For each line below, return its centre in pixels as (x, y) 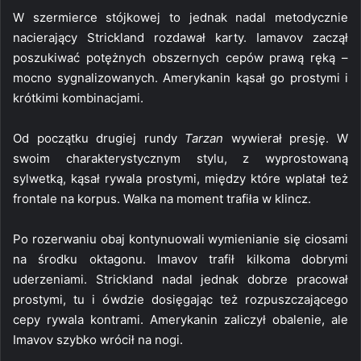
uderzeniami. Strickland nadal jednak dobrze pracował (180, 279)
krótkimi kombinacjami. (78, 98)
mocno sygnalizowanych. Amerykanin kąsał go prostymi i (180, 77)
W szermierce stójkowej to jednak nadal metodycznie (180, 17)
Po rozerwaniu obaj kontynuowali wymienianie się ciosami (180, 239)
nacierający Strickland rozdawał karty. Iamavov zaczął (180, 37)
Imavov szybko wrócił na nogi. (98, 339)
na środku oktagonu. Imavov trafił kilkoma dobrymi (180, 259)
